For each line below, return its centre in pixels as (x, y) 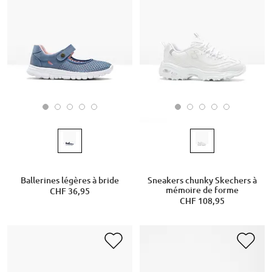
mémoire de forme (202, 190)
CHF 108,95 (202, 201)
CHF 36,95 (70, 191)
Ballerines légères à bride (70, 180)
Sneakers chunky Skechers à (202, 180)
